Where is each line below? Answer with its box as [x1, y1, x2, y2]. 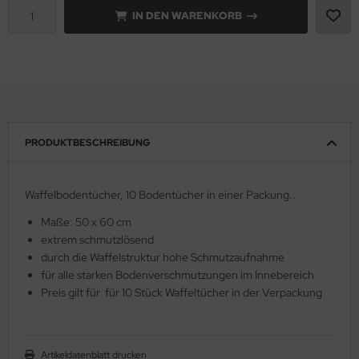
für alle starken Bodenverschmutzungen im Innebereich [41, 267, 314, 282]
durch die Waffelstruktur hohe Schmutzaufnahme [41, 249, 284, 264]
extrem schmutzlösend [41, 232, 154, 247]
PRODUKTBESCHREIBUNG [25, 135, 151, 149]
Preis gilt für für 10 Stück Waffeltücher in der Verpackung [41, 284, 322, 300]
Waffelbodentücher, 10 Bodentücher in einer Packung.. [25, 187, 296, 202]
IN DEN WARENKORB [131, 8, 242, 22]
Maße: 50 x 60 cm [41, 214, 131, 229]
